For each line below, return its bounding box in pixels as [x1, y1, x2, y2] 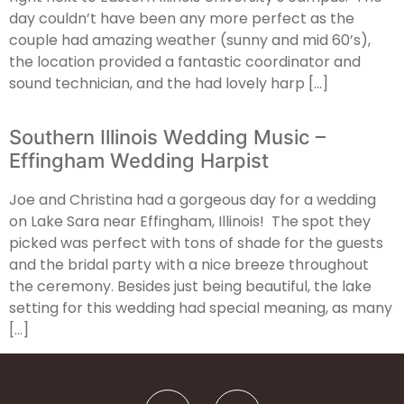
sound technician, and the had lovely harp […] [9, 72, 328, 94]
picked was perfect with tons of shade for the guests [9, 232, 383, 253]
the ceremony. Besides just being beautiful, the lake [9, 275, 372, 297]
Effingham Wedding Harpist [9, 148, 269, 172]
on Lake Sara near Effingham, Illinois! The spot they [9, 210, 371, 232]
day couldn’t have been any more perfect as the [9, 7, 354, 29]
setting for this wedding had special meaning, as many [9, 297, 392, 318]
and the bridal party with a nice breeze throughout [9, 253, 369, 275]
